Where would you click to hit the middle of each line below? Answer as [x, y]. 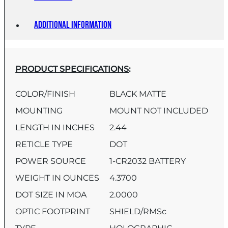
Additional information [73, 25]
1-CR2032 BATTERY [148, 161]
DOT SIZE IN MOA [55, 195]
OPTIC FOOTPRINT [57, 212]
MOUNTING [43, 111]
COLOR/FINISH [50, 94]
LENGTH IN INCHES [59, 128]
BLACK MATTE [138, 94]
